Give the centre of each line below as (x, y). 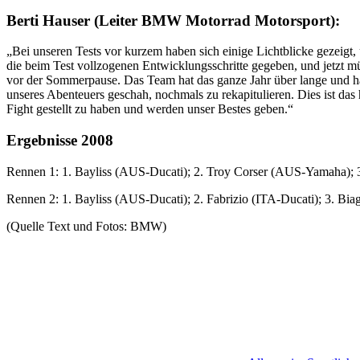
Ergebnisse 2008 (60, 140)
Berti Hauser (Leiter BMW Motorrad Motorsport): (173, 20)
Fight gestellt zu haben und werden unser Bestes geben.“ (150, 109)
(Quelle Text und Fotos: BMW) (86, 226)
